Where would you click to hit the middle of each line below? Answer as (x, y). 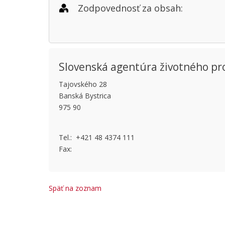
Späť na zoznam (75, 188)
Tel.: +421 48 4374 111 (97, 137)
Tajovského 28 (83, 84)
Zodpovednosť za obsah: (130, 8)
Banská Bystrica (85, 96)
